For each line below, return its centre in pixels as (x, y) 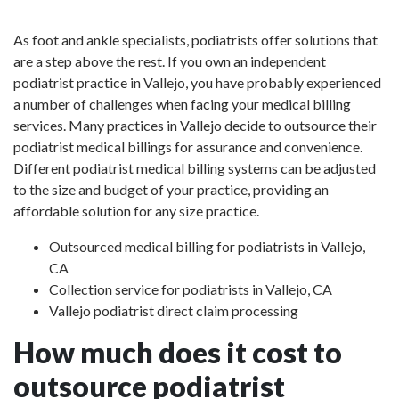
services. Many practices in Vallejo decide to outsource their (195, 125)
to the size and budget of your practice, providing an (171, 189)
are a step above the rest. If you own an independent (170, 61)
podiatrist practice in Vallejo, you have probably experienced (197, 82)
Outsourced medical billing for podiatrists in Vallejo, (207, 246)
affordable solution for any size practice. (136, 211)
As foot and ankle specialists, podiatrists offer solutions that (195, 40)
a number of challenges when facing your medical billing (182, 104)
